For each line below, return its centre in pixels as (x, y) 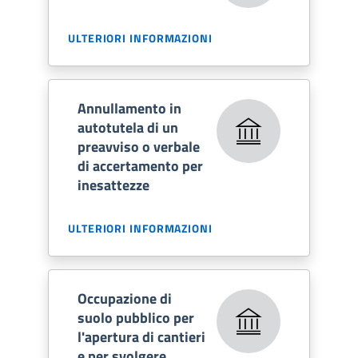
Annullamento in (129, 108)
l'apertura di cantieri (141, 336)
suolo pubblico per (136, 317)
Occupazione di (125, 298)
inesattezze (113, 185)
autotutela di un (128, 127)
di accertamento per (140, 165)
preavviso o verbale (139, 146)
